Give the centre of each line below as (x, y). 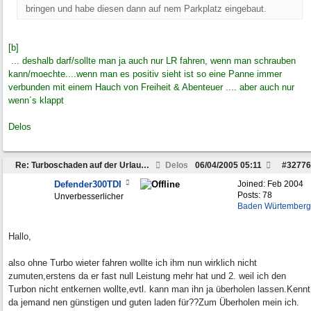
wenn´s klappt (37, 100)
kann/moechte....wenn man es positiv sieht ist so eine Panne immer (145, 74)
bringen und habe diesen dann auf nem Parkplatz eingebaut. (146, 9)
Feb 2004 (285, 184)
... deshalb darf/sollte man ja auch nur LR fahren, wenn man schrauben (152, 61)
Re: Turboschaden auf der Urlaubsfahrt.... (145, 165)
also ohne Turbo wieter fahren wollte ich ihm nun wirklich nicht (133, 263)
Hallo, (20, 236)
